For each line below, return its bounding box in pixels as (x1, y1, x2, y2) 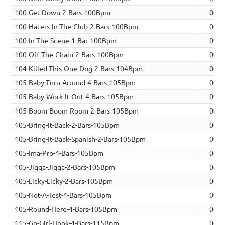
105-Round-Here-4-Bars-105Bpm (15, 204, 118, 214)
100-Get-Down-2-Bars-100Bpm (15, 8, 111, 17)
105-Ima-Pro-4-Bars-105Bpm (15, 148, 104, 158)
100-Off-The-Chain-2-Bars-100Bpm (15, 50, 124, 59)
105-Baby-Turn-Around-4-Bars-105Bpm (15, 78, 136, 87)
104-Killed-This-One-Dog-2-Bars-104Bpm (15, 64, 143, 73)
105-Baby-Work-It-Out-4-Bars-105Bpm (15, 92, 134, 101)
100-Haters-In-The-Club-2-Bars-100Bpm (15, 22, 139, 31)
